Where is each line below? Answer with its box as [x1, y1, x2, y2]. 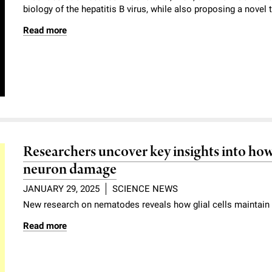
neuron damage [23, 160, 117, 180]
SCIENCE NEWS [112, 183, 178, 195]
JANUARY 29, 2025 [23, 183, 100, 195]
